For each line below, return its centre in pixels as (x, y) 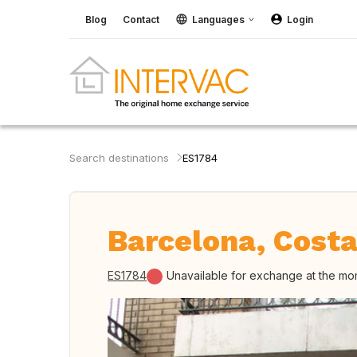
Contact (141, 19)
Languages (218, 19)
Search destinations (119, 158)
